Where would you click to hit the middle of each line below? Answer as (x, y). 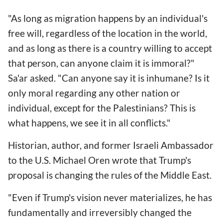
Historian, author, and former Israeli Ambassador (111, 145)
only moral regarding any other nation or (94, 93)
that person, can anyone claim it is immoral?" (101, 63)
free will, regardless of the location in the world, (108, 33)
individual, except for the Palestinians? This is (102, 108)
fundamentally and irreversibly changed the (100, 212)
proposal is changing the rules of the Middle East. (110, 175)
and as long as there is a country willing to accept (110, 48)
